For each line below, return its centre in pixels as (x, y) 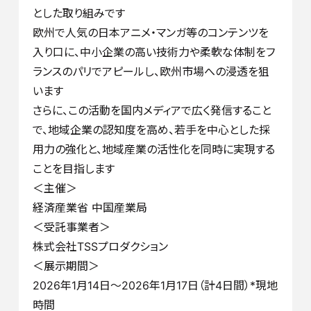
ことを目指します (73, 169)
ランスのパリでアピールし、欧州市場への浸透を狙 (151, 72)
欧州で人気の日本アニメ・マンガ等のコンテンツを (150, 33)
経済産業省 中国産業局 (90, 208)
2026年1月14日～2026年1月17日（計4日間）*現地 (155, 286)
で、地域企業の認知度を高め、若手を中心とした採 (151, 130)
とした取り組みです (78, 14)
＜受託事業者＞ (71, 227)
